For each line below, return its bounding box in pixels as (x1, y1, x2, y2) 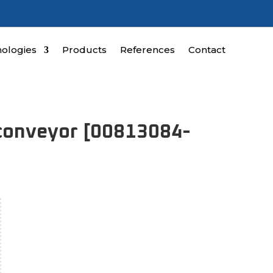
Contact (188, 44, 225, 55)
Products (62, 44, 107, 55)
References (119, 44, 175, 55)
